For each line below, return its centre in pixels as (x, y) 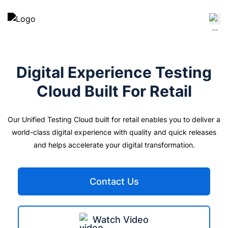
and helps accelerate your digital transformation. (114, 145)
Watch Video (121, 220)
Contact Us (114, 181)
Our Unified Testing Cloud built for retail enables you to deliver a (114, 119)
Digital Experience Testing (114, 72)
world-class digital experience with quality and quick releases (114, 132)
